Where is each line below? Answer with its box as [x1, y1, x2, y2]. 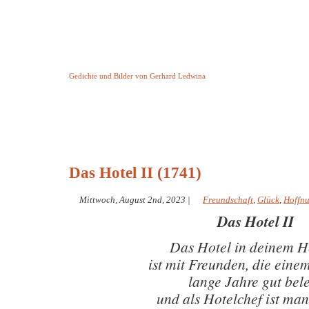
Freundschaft [203, 195, 253, 205]
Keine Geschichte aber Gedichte [69, 52, 289, 75]
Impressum [226, 122, 262, 130]
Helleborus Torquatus [139, 122, 208, 130]
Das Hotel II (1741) [69, 164, 201, 181]
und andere [156, 130, 192, 138]
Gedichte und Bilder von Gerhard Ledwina [69, 72, 206, 80]
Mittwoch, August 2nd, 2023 [79, 195, 186, 205]
